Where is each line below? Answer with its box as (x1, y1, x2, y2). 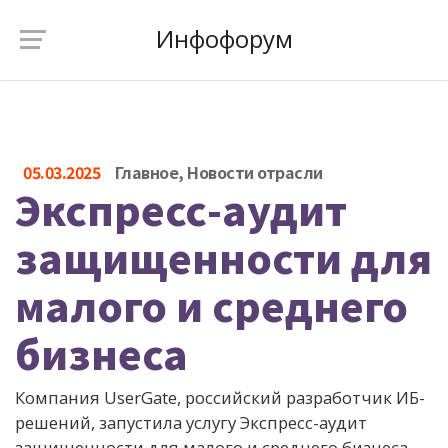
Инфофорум (155, 22, 293, 55)
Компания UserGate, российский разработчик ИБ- (15, 386, 425, 409)
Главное (114, 160, 178, 184)
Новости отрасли (187, 160, 323, 184)
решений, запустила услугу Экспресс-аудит (15, 411, 367, 434)
